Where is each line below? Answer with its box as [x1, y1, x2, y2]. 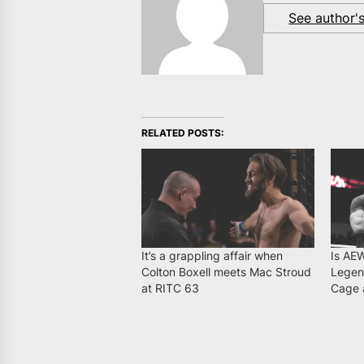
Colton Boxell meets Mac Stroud [141, 264, 312, 279]
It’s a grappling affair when [141, 248, 284, 262]
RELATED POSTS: [141, 127, 225, 140]
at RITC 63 [141, 280, 200, 295]
